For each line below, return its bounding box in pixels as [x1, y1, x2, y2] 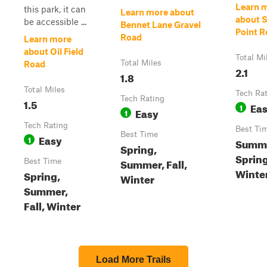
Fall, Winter [24, 197, 80, 213]
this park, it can [24, 4, 86, 14]
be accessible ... [24, 16, 86, 27]
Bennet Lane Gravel [120, 19, 201, 30]
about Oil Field [24, 46, 83, 57]
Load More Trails [96, 254, 171, 265]
